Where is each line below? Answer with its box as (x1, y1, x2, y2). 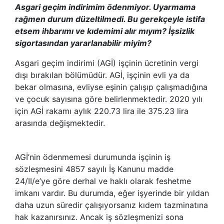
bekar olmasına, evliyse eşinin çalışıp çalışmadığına (15, 81, 207, 92)
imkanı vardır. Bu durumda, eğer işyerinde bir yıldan (15, 187, 209, 198)
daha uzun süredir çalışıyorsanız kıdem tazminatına (15, 199, 208, 210)
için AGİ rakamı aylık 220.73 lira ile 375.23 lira (15, 105, 188, 116)
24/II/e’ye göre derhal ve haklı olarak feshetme (15, 175, 191, 186)
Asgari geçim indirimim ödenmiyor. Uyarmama (15, 1, 195, 12)
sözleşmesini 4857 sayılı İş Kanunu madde (15, 163, 173, 174)
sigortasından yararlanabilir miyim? (15, 37, 153, 48)
